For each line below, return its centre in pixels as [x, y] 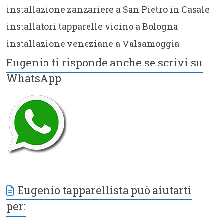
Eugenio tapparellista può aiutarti [105, 190]
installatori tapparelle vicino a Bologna [92, 26]
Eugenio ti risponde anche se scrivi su [105, 62]
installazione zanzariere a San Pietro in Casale [108, 9]
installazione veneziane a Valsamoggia [93, 43]
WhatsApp [34, 78]
